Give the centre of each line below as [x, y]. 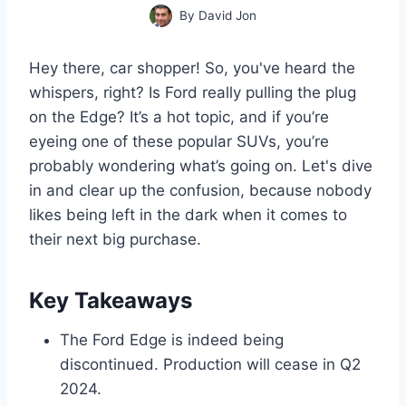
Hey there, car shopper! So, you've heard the [192, 68]
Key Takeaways [111, 300]
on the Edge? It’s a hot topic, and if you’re [179, 117]
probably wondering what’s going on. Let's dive [201, 166]
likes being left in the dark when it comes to [188, 215]
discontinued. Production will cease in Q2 [210, 364]
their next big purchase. [115, 239]
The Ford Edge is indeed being [172, 340]
